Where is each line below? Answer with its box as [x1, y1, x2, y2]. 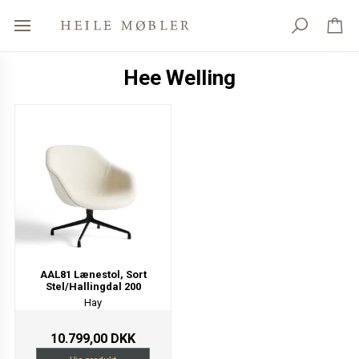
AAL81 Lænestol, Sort [39, 268, 147, 280]
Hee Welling [123, 66, 236, 90]
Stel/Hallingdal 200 [45, 280, 141, 292]
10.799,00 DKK [50, 331, 135, 346]
